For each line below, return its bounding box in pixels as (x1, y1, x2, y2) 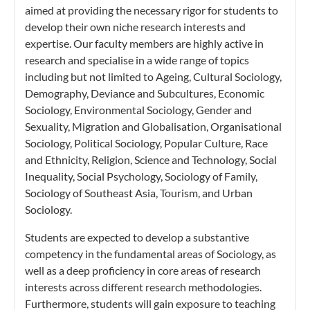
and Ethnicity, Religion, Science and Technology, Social (25, 152, 277, 166)
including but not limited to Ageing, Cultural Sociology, (25, 69, 282, 83)
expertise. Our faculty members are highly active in (25, 36, 264, 50)
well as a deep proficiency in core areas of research (25, 263, 261, 277)
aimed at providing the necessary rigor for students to (25, 3, 278, 17)
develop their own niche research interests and (25, 19, 246, 33)
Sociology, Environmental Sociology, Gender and (25, 102, 252, 116)
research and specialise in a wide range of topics (25, 53, 249, 66)
